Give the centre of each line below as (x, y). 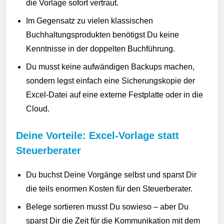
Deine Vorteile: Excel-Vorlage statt (98, 135)
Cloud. (38, 108)
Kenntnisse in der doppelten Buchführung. (101, 48)
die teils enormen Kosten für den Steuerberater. (109, 188)
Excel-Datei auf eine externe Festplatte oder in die (115, 94)
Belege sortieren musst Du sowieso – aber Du (107, 206)
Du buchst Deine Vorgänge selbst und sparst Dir (111, 174)
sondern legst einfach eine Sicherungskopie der (111, 80)
